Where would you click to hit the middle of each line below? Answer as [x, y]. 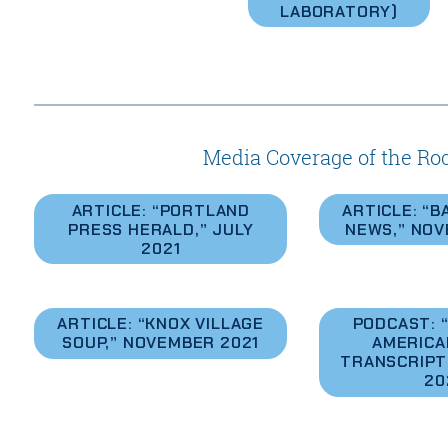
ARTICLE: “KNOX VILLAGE [161, 324]
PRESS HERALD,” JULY [161, 229]
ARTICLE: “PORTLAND [160, 210]
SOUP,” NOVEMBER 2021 [161, 343]
